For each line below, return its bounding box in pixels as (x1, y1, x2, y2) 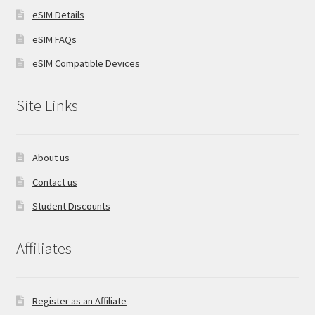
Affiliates (15, 238, 72, 259)
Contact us (32, 175, 77, 188)
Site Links (15, 96, 78, 116)
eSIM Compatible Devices (32, 57, 140, 70)
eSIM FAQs (32, 32, 77, 46)
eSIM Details (32, 8, 84, 22)
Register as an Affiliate (32, 294, 127, 307)
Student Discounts (32, 200, 110, 213)
